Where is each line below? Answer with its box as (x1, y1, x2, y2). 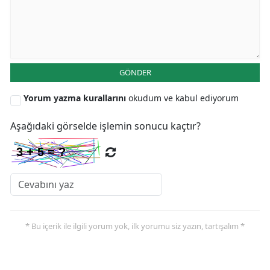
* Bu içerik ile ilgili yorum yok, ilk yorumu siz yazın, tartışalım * (25, 221, 245, 232)
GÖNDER (119, 67, 151, 78)
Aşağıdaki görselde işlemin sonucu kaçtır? (10, 119, 201, 133)
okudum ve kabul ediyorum (128, 92, 239, 104)
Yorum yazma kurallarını (24, 92, 128, 104)
